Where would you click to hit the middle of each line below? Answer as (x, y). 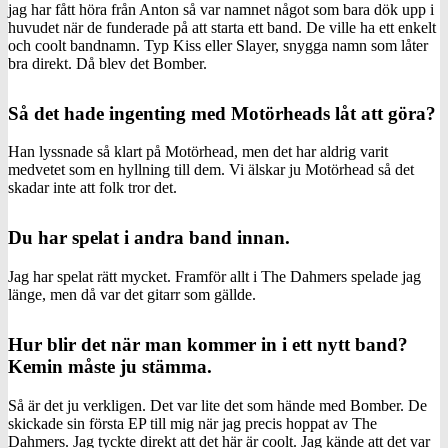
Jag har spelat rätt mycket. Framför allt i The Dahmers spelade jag (214, 276)
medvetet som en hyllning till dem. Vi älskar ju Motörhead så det (211, 170)
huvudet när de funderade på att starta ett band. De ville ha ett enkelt (222, 27)
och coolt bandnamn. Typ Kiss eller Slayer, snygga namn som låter (218, 45)
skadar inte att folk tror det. (92, 188)
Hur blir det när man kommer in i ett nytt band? (208, 344)
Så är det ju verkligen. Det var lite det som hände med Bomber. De (217, 405)
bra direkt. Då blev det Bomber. (107, 63)
